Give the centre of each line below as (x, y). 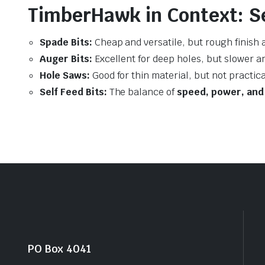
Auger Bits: (66, 59)
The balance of (142, 92)
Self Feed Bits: (73, 92)
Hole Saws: (65, 75)
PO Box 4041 (59, 248)
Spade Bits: (66, 42)
